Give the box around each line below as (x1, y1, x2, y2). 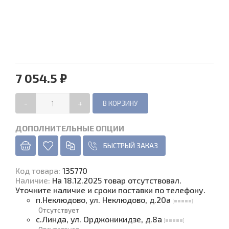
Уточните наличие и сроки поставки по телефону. (15, 185, 205, 195)
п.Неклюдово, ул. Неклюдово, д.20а (36, 195, 173, 204)
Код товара (15, 166, 58, 175)
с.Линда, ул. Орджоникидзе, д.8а (36, 214, 164, 224)
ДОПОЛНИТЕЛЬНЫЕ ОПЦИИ (15, 123, 124, 133)
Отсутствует (38, 206, 79, 214)
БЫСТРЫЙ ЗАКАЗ (103, 142, 158, 150)
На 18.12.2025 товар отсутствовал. (52, 175, 181, 185)
